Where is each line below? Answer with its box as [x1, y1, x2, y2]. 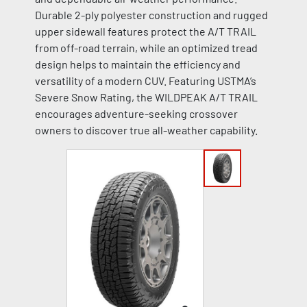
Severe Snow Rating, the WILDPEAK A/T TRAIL [34, 90, 258, 103]
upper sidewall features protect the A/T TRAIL [34, 25, 256, 38]
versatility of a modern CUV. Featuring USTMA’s [34, 74, 256, 87]
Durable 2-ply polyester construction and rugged [34, 8, 268, 21]
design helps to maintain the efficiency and [34, 58, 241, 71]
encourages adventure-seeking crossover [34, 107, 238, 120]
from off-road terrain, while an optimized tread [34, 41, 258, 54]
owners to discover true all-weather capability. [34, 123, 258, 136]
